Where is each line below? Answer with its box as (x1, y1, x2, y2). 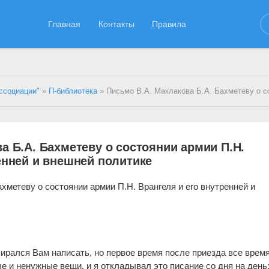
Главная (48, 19, 81, 29)
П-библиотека (49, 87, 98, 95)
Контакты (98, 19, 134, 29)
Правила (152, 19, 187, 29)
